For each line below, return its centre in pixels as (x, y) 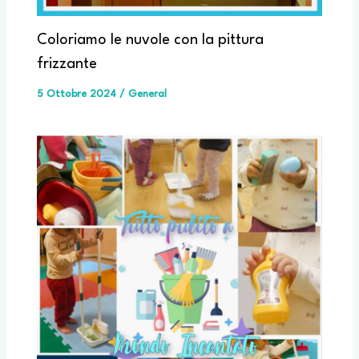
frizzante (67, 64)
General (147, 94)
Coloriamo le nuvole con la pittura (150, 40)
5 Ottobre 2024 (78, 94)
